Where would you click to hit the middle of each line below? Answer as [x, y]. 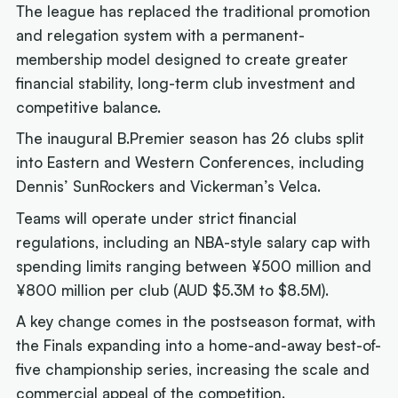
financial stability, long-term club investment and [186, 83]
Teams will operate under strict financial [157, 218]
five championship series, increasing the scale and [193, 370]
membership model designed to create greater [183, 59]
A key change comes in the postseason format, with [196, 322]
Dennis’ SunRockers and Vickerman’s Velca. [169, 187]
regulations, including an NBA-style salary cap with [194, 242]
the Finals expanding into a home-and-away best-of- [199, 346]
